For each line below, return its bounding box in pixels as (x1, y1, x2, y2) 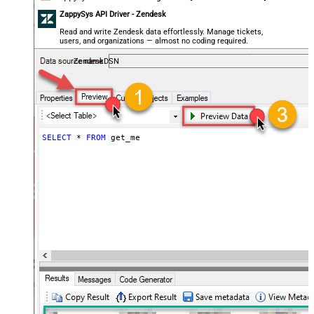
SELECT (41, 133, 71, 143)
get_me (105, 133, 140, 143)
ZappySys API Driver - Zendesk (60, 10, 167, 20)
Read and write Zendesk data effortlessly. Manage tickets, (60, 27, 264, 37)
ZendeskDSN (73, 57, 119, 67)
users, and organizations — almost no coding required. (60, 36, 249, 46)
